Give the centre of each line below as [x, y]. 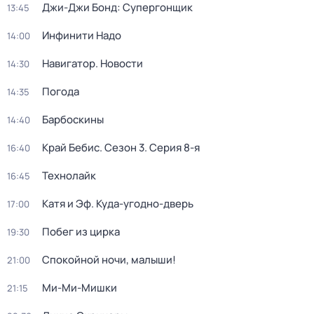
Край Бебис [71, 148]
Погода [61, 91]
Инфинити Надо [82, 35]
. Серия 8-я [172, 148]
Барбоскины [73, 120]
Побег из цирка [81, 232]
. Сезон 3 [122, 148]
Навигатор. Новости [93, 63]
